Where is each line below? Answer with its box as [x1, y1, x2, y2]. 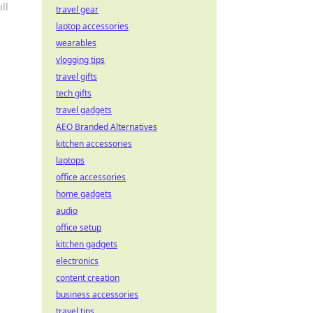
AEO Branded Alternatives [56, 121, 157, 133]
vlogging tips [56, 54, 105, 66]
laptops [56, 154, 85, 166]
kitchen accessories [56, 138, 132, 150]
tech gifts [56, 87, 92, 99]
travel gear [56, 3, 99, 15]
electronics [56, 255, 99, 267]
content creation [56, 272, 119, 284]
